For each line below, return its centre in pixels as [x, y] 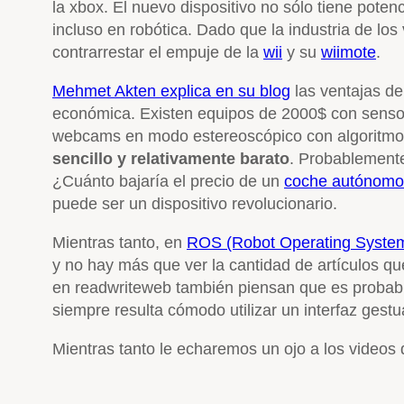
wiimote [349, 52]
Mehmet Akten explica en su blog [171, 91]
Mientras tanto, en [119, 242]
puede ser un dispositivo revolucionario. [195, 203]
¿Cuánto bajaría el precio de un [168, 181]
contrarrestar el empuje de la [158, 52]
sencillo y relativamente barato [171, 158]
